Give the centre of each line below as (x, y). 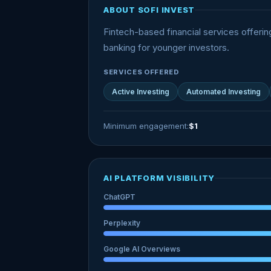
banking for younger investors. (166, 47)
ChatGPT (119, 197)
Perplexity (122, 223)
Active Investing (141, 92)
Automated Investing (224, 92)
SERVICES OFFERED (141, 72)
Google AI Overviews (142, 249)
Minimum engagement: (146, 126)
